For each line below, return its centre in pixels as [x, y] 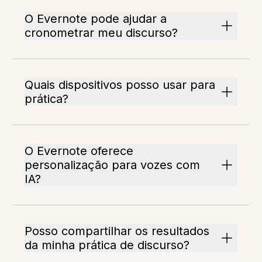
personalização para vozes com [113, 165]
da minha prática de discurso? [107, 245]
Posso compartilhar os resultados [117, 231]
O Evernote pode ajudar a [96, 19]
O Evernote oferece [79, 151]
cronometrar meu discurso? [101, 33]
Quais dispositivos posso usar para [120, 85]
